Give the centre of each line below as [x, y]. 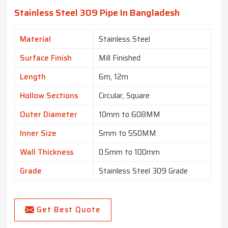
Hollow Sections [49, 96]
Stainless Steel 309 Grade [143, 171]
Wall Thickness [47, 152]
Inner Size [38, 134]
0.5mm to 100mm [129, 152]
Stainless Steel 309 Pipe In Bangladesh [97, 13]
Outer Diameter [49, 115]
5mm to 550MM [127, 134]
